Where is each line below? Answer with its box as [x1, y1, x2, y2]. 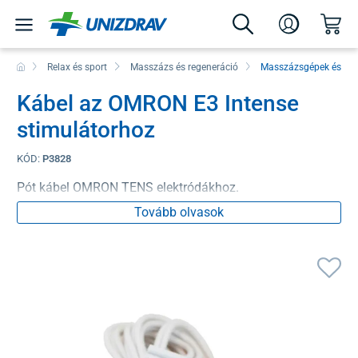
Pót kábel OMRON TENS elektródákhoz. [17, 179, 239, 195]
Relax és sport [47, 61, 108, 73]
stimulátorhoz [17, 116, 155, 143]
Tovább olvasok [134, 204, 224, 220]
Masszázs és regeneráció [129, 61, 238, 73]
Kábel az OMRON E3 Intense [17, 89, 299, 117]
